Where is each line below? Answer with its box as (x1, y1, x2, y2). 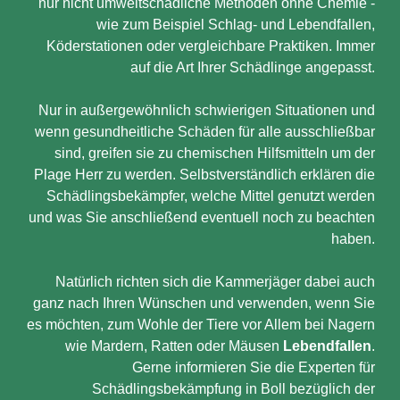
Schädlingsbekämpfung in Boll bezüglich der (92, 381, 375, 396)
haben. (331, 231, 375, 246)
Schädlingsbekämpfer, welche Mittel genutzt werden (46, 188, 375, 204)
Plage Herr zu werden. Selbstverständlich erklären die (34, 167, 375, 182)
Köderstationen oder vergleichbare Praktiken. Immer (46, 38, 375, 54)
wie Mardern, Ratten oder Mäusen (65, 338, 283, 354)
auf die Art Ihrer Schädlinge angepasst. (130, 60, 375, 75)
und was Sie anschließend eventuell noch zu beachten (29, 210, 375, 225)
